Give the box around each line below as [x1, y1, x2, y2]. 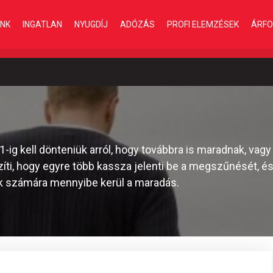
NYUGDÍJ [74, 19, 108, 29]
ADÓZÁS [120, 19, 155, 29]
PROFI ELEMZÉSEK [167, 19, 239, 29]
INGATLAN [23, 19, 62, 29]
